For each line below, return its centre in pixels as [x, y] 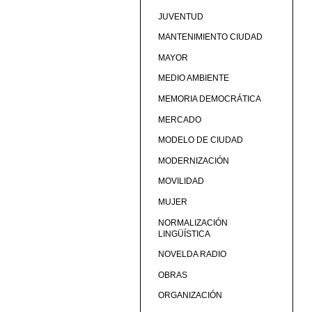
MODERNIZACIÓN [193, 161]
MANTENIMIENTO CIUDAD [210, 37]
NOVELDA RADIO [192, 255]
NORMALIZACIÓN [193, 223]
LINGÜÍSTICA [184, 234]
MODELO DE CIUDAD [200, 140]
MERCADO [179, 119]
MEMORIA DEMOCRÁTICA [209, 99]
